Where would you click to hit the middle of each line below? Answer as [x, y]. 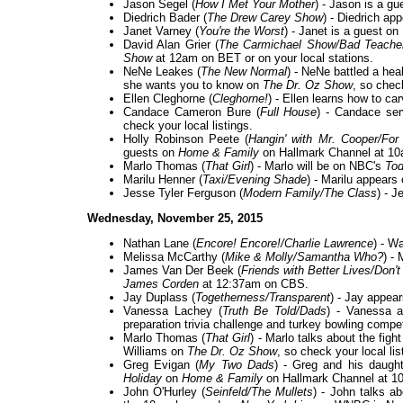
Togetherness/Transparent [263, 298]
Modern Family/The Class [310, 193]
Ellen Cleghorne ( [168, 99]
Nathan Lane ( [160, 244]
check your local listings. [188, 126]
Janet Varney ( [161, 31]
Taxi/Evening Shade [255, 180]
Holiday [143, 379]
